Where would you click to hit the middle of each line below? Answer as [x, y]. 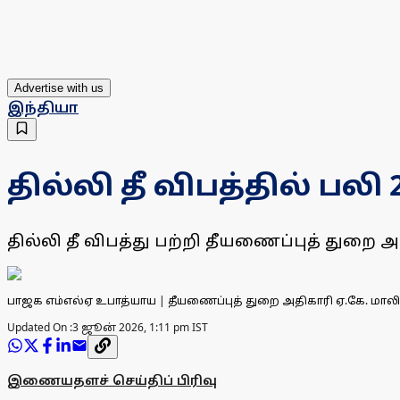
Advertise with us [59, 88]
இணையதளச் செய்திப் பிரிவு [112, 380]
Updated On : [40, 328]
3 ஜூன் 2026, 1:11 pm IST [140, 328]
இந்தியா [43, 108]
